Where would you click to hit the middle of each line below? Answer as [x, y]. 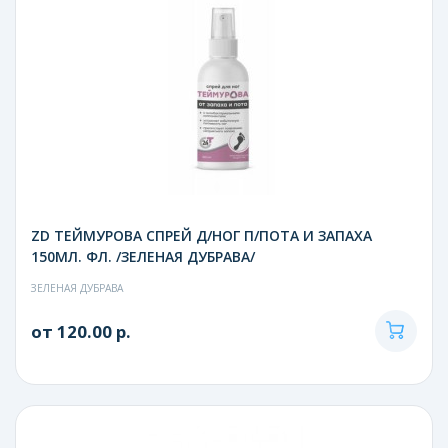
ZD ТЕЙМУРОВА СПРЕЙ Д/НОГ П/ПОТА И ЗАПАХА [201, 235]
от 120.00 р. [81, 331]
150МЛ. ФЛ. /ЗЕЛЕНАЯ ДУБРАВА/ [143, 256]
